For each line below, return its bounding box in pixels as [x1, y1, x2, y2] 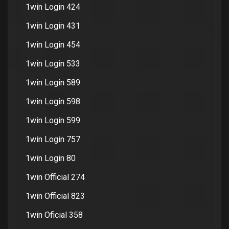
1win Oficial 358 [26, 210, 83, 220]
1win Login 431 [26, 20, 80, 31]
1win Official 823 [26, 191, 85, 201]
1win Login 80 [26, 153, 76, 163]
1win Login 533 [26, 58, 80, 68]
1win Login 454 [26, 39, 80, 50]
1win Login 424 [26, 2, 80, 12]
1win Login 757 [26, 134, 80, 144]
